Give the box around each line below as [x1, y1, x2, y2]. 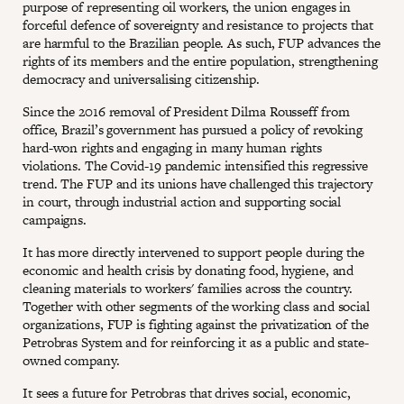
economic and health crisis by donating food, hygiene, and [23, 261, 354, 280]
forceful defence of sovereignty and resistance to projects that [23, 15, 373, 34]
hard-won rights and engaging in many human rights [23, 138, 323, 157]
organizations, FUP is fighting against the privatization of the [23, 315, 369, 334]
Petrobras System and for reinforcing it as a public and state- [23, 333, 369, 352]
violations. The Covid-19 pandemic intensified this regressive [23, 156, 368, 175]
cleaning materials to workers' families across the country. [23, 279, 353, 298]
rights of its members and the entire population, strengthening [23, 51, 378, 70]
